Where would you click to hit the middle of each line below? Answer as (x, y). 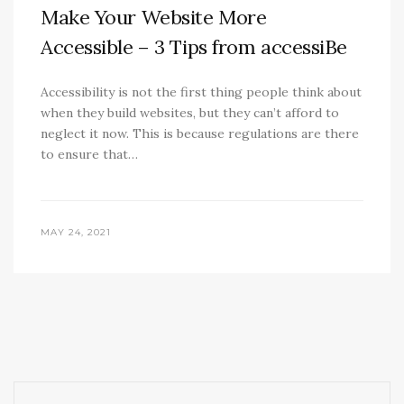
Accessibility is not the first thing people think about (201, 92)
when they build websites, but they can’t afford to (190, 113)
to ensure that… (89, 155)
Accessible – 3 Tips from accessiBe (194, 47)
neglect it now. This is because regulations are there (200, 134)
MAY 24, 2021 (76, 233)
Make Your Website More (154, 18)
